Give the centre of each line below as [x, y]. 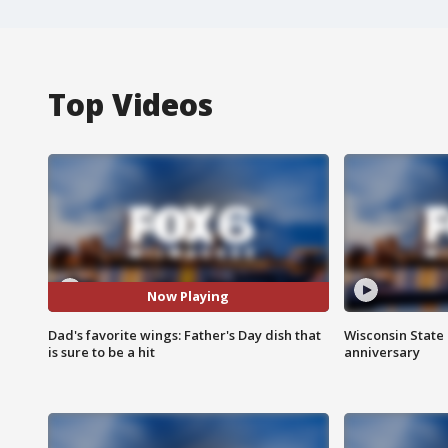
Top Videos [130, 104]
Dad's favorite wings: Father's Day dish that [184, 334]
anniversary [381, 351]
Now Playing [188, 296]
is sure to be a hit [101, 351]
